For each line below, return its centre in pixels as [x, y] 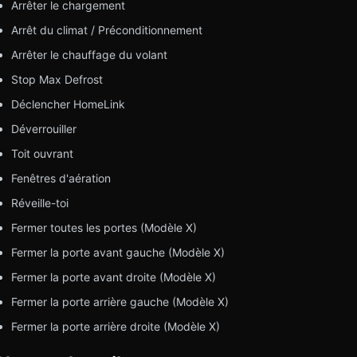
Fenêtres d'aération [61, 178]
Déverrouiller [43, 128]
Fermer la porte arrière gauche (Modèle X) [120, 301]
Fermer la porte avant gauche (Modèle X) [118, 252]
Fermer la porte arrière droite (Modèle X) [115, 326]
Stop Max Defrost [57, 79]
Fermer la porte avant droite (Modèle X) [113, 277]
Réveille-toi [39, 202]
